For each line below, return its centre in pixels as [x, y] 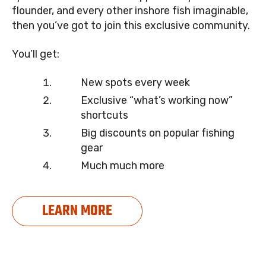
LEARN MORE [77, 211]
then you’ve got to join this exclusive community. [131, 25]
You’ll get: [36, 54]
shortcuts [104, 115]
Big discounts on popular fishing [157, 133]
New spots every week [135, 83]
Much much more [122, 166]
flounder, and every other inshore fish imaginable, [130, 10]
